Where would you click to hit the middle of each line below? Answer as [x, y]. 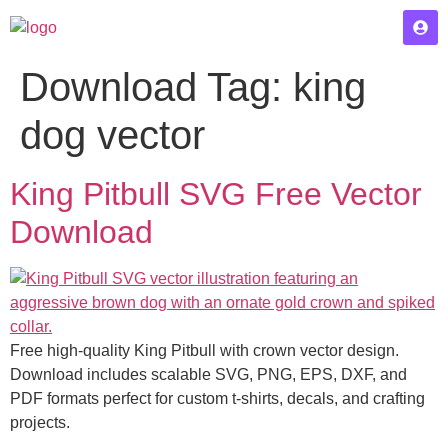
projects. [40, 422]
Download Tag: [156, 87]
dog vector [112, 135]
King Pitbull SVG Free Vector [216, 194]
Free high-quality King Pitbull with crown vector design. [204, 350]
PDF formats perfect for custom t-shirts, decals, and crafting [217, 398]
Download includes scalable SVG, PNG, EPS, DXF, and [208, 374]
